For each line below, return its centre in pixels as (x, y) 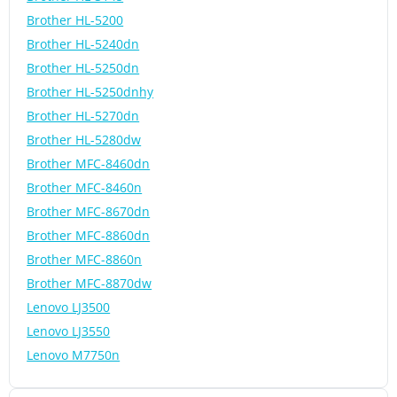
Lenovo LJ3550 (69, 331)
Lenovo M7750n (74, 355)
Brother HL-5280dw (84, 140)
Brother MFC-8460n (85, 188)
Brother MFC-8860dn (89, 236)
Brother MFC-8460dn (89, 164)
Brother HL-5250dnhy (90, 92)
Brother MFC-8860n (85, 260)
